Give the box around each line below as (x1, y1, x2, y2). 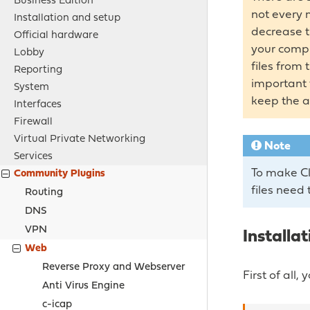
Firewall (14, 117, 53, 128)
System (14, 82, 49, 93)
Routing (25, 187, 64, 198)
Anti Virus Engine (42, 281, 125, 292)
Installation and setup (14, 13, 120, 24)
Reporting (14, 65, 62, 76)
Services (14, 152, 53, 163)
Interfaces (14, 100, 62, 111)
